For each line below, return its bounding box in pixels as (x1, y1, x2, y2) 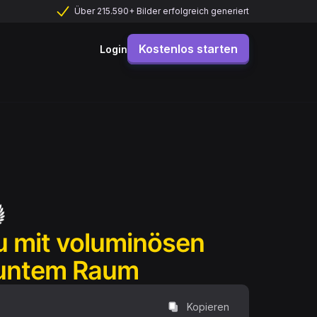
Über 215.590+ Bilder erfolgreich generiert (74, 6, 250, 16)
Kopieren (187, 300, 229, 313)
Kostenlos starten (139, 42, 238, 56)
